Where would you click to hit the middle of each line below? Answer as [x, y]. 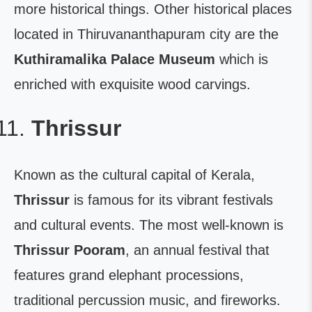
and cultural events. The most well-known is [149, 225]
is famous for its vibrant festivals [171, 200]
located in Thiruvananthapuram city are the [146, 34]
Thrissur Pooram [70, 250]
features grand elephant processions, [129, 275]
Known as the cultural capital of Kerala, [134, 175]
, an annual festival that [197, 250]
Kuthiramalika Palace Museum [115, 59]
